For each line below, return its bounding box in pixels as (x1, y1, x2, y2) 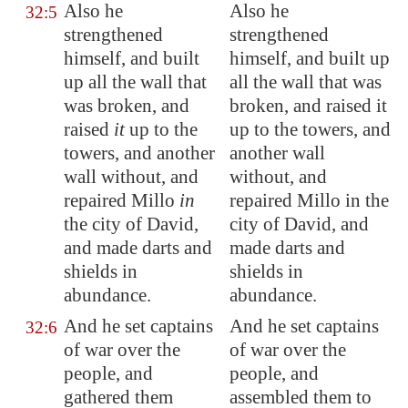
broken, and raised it (229, 95, 387, 117)
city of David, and (229, 213, 369, 235)
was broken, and (64, 95, 189, 117)
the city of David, (64, 213, 199, 235)
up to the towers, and (229, 118, 391, 140)
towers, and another (64, 142, 215, 164)
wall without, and (64, 166, 199, 188)
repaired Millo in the (229, 189, 389, 211)
